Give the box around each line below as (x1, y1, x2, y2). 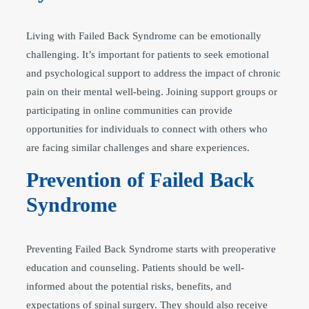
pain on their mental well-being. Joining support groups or (26, 86, 277, 97)
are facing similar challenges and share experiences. (26, 141, 250, 153)
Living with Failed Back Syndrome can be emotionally (26, 30, 261, 41)
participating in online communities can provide (26, 104, 232, 116)
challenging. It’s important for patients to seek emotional (26, 48, 269, 60)
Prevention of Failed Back (26, 168, 255, 191)
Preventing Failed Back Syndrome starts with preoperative (26, 243, 276, 255)
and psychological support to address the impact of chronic (26, 67, 281, 79)
